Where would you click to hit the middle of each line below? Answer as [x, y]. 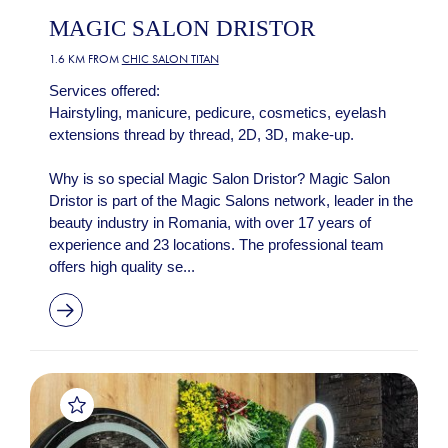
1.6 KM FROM [85, 59]
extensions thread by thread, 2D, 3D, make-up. [201, 135]
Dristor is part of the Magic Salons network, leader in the [230, 201]
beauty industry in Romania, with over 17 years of [209, 223]
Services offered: [104, 91]
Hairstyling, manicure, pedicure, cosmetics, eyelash [217, 113]
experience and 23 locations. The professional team [216, 245]
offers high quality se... [121, 267]
